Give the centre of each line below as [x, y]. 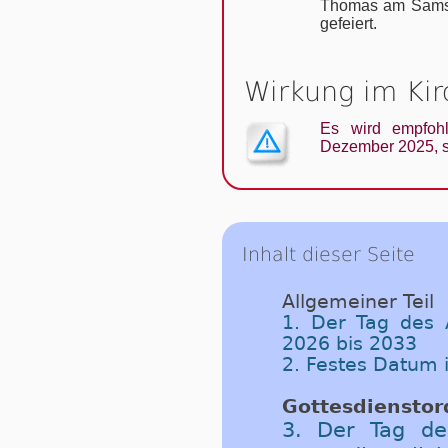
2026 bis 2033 [349, 343]
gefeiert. [348, 23]
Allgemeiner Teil [358, 301]
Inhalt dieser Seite [328, 254]
